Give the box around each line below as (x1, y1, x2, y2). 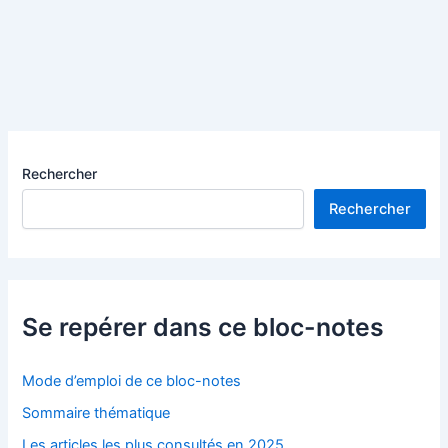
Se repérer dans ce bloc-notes (22, 311, 385, 342)
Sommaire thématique (22, 403, 171, 422)
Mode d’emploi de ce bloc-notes (22, 371, 242, 390)
